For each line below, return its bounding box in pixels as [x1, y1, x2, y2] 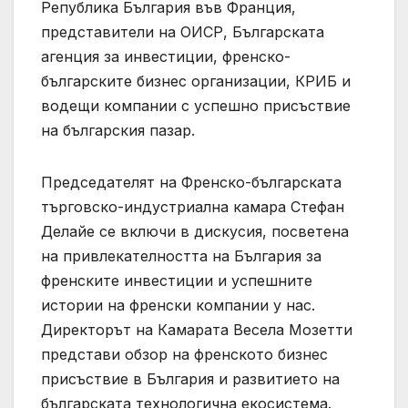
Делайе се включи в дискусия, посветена [41, 222, 349, 241]
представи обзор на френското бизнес [41, 345, 328, 364]
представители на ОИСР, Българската [41, 23, 324, 42]
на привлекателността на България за [41, 247, 321, 266]
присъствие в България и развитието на [41, 370, 340, 389]
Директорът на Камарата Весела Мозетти [41, 321, 352, 340]
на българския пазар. [41, 121, 195, 140]
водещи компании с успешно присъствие [41, 97, 351, 116]
